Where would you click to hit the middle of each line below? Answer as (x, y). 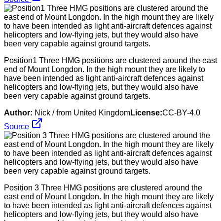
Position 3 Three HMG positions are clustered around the (103, 187)
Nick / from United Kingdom (82, 112)
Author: (18, 112)
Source (18, 126)
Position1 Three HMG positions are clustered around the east (110, 60)
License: (146, 112)
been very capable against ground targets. (77, 96)
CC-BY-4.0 (181, 112)
